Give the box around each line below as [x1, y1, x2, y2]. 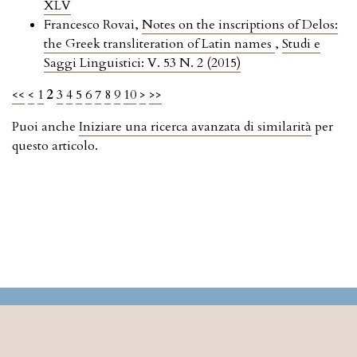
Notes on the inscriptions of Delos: [142, 16, 338, 34]
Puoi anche [12, 118, 79, 136]
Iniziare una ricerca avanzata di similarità [79, 118, 312, 136]
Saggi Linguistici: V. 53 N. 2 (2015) [44, 54, 241, 73]
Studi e [282, 35, 320, 53]
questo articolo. [12, 137, 98, 155]
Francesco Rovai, [44, 16, 142, 34]
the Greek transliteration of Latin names [44, 35, 275, 53]
